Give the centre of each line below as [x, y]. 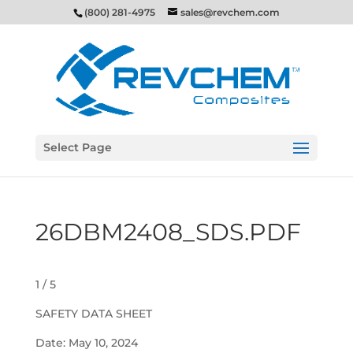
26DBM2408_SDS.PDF [168, 232]
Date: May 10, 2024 [86, 343]
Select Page [77, 147]
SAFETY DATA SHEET [93, 314]
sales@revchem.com [230, 12]
